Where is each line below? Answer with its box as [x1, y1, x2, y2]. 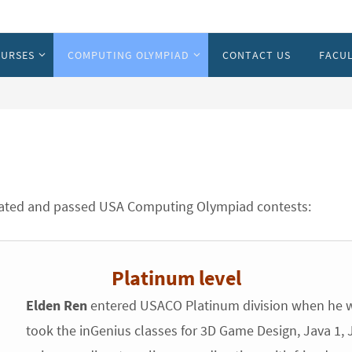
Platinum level [111, 265, 241, 291]
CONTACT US [222, 48, 291, 62]
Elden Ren [25, 296, 87, 314]
